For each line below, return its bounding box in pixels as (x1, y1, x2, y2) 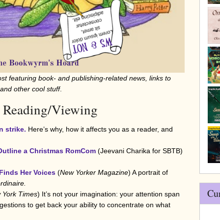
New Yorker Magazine (60, 168, 128, 177)
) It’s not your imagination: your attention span (37, 190, 180, 198)
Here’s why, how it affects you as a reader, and (28, 125, 173, 134)
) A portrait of (128, 168, 168, 177)
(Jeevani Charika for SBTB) (96, 147, 183, 155)
